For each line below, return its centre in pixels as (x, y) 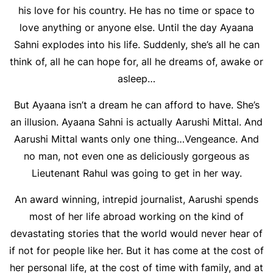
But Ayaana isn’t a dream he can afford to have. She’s (136, 105)
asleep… (136, 79)
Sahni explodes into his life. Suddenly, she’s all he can (136, 44)
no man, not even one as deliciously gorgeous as (136, 156)
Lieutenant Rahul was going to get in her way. (136, 173)
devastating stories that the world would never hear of (136, 233)
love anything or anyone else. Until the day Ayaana (136, 27)
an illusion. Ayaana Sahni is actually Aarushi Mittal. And (136, 122)
